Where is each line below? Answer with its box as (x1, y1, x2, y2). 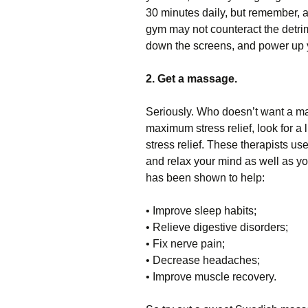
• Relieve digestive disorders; (146, 221, 288, 233)
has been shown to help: (146, 172, 265, 184)
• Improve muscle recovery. (146, 271, 276, 283)
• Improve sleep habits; (146, 205, 256, 217)
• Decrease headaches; (146, 254, 260, 266)
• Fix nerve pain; (146, 238, 225, 250)
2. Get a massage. (146, 73, 237, 85)
